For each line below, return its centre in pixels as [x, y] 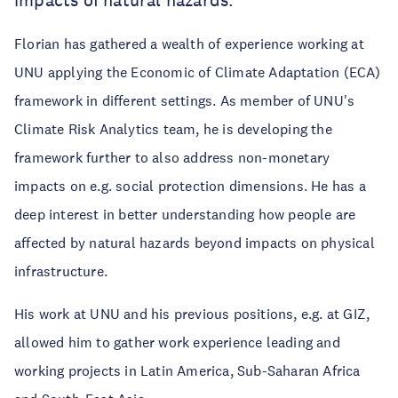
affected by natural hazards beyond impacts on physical [195, 243]
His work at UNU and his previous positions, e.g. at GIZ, [192, 314]
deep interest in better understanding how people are [185, 214]
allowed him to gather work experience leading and [177, 342]
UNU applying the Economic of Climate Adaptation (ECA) [198, 72]
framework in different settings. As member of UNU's [185, 100]
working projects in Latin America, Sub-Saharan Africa [187, 370]
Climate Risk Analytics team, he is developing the [173, 129]
